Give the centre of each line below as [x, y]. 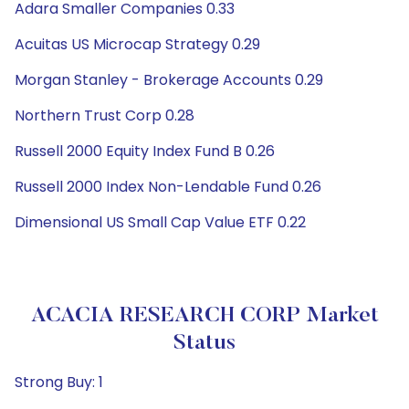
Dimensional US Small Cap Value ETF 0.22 [160, 222]
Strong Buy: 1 [59, 382]
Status [204, 343]
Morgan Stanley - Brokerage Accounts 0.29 [169, 80]
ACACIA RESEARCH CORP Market [204, 316]
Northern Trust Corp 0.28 [105, 115]
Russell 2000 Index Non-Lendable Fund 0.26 [168, 187]
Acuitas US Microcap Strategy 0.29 [137, 44]
